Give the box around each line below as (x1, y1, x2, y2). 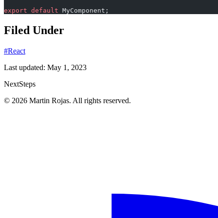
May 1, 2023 (47, 63, 87, 72)
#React (4, 47, 25, 55)
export (4, 7, 27, 15)
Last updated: (4, 63, 47, 72)
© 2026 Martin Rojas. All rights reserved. (4, 96, 131, 105)
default (27, 7, 58, 15)
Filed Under (4, 24, 64, 37)
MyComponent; (58, 7, 109, 15)
